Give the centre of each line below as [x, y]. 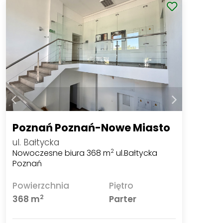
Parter [122, 199]
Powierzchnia [41, 185]
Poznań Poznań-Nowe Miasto [92, 127]
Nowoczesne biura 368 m [62, 153]
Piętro [121, 185]
